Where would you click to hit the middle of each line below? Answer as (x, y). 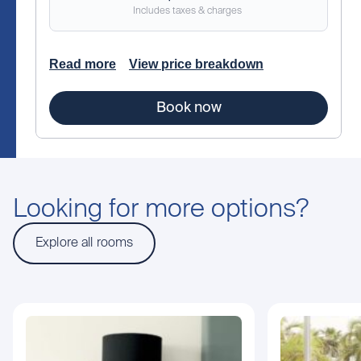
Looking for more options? (161, 210)
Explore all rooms (85, 244)
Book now (189, 108)
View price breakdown (196, 64)
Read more (83, 64)
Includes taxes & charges (187, 12)
